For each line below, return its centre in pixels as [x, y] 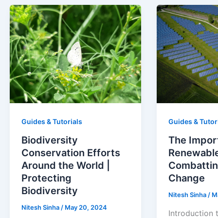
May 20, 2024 [86, 208]
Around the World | [66, 166]
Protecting [46, 178]
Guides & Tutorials [52, 122]
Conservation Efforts [71, 153]
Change [186, 178]
